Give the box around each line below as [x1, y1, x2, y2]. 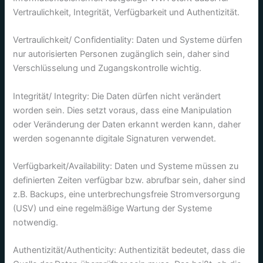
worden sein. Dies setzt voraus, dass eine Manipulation [13, 104, 232, 116]
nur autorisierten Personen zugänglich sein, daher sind [13, 49, 230, 60]
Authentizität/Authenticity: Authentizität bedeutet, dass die [13, 245, 245, 256]
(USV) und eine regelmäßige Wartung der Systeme [13, 203, 213, 214]
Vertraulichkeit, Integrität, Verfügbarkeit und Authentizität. [13, 7, 240, 18]
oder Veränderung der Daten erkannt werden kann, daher [13, 119, 241, 130]
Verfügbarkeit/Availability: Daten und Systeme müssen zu [13, 161, 239, 172]
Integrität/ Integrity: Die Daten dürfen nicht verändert [13, 90, 221, 102]
